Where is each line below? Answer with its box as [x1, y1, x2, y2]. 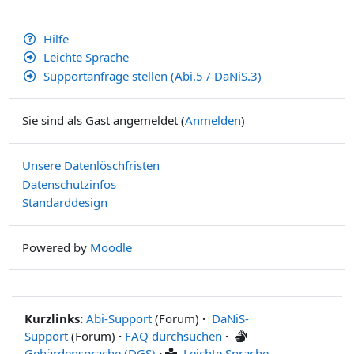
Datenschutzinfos [22, 175, 116, 192]
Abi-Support [86, 311, 152, 327]
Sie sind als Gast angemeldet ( [22, 112, 185, 129]
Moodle [90, 239, 132, 255]
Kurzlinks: [24, 311, 83, 327]
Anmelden [185, 112, 241, 129]
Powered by [22, 239, 90, 255]
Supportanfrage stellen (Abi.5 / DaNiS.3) [43, 67, 262, 84]
